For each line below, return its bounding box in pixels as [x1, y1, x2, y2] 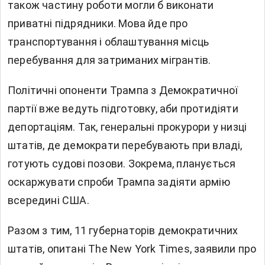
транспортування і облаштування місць [8, 35, 209, 49]
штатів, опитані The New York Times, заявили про [8, 243, 257, 256]
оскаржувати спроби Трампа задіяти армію [8, 176, 230, 189]
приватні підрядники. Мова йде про [8, 17, 188, 30]
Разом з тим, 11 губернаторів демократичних [8, 224, 238, 237]
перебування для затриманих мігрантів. [8, 54, 211, 67]
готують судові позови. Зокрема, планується [8, 157, 236, 170]
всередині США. [8, 194, 89, 207]
